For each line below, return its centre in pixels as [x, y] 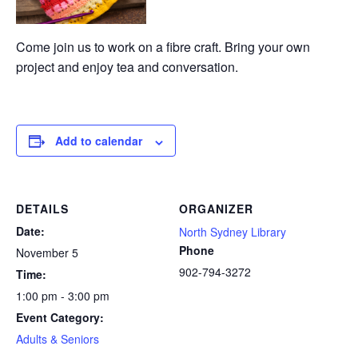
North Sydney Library [233, 232]
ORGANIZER [216, 209]
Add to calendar [99, 141]
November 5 [47, 253]
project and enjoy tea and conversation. [127, 67]
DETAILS [42, 209]
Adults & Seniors [58, 339]
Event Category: [60, 318]
